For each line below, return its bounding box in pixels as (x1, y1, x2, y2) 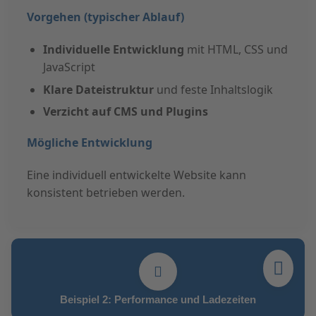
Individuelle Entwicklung (42, 42, 184, 58)
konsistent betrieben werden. (27, 185, 186, 201)
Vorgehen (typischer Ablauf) (27, 8, 185, 25)
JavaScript (42, 59, 95, 75)
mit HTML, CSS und (183, 42, 288, 58)
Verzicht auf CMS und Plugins (42, 103, 208, 119)
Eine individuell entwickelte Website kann (27, 167, 247, 183)
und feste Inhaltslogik (153, 81, 273, 97)
